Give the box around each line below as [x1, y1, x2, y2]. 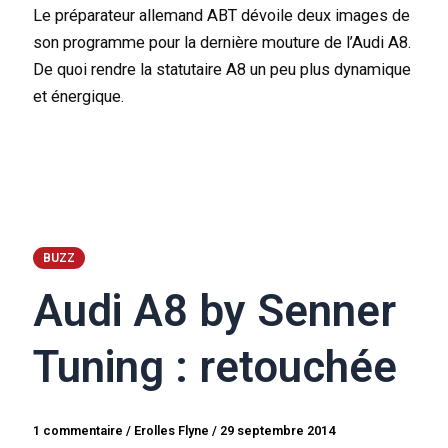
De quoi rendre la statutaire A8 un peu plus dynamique [33, 59, 412, 79]
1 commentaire [33, 422, 124, 438]
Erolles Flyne [134, 422, 213, 438]
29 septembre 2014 [220, 422, 336, 438]
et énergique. [33, 86, 125, 106]
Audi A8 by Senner [33, 285, 397, 338]
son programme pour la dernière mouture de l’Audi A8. [33, 32, 412, 52]
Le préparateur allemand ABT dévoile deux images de [33, 5, 411, 25]
